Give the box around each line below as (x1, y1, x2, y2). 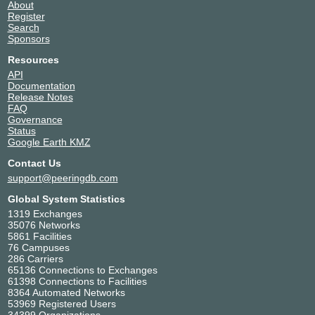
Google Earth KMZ (7, 136, 91, 148)
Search (7, 21, 39, 33)
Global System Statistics (7, 193, 125, 205)
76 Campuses (7, 241, 70, 253)
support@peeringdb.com (7, 172, 118, 184)
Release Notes (7, 91, 73, 103)
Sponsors (7, 32, 50, 44)
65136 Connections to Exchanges (7, 264, 157, 276)
